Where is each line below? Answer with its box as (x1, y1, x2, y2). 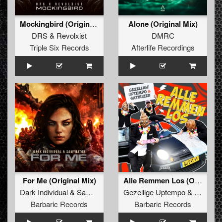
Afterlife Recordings (131, 42, 195, 53)
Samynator (77, 187, 86, 198)
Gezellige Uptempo (123, 187, 185, 198)
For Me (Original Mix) (22, 175, 96, 186)
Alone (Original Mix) (128, 18, 198, 30)
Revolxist (56, 30, 87, 41)
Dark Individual (20, 187, 68, 198)
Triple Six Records (29, 42, 89, 53)
